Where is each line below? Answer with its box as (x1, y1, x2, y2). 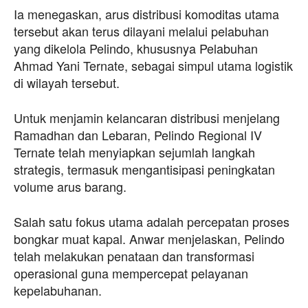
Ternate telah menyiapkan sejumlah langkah (14, 142, 255, 161)
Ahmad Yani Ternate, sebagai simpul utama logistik (14, 56, 293, 74)
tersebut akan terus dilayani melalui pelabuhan (14, 21, 269, 40)
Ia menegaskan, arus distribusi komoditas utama (14, 4, 279, 23)
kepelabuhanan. (14, 280, 102, 299)
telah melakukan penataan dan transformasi (14, 246, 254, 265)
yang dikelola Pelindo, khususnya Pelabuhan (14, 38, 258, 57)
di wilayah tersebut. (14, 73, 120, 91)
